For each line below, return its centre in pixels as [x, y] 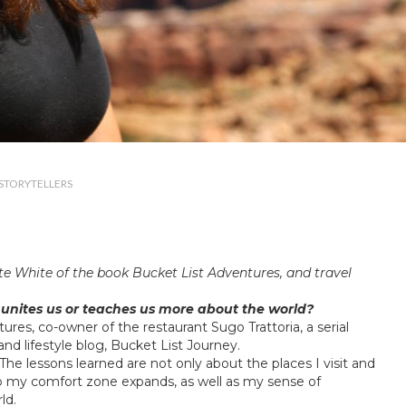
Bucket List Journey [174, 345]
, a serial [324, 327]
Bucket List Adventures [206, 272]
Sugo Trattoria [256, 327]
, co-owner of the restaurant [121, 327]
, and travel [316, 272]
